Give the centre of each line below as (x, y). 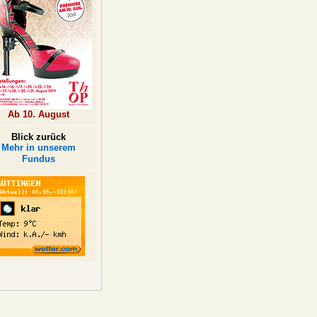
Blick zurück (39, 137)
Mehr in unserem (39, 148)
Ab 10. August (39, 114)
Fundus (39, 159)
